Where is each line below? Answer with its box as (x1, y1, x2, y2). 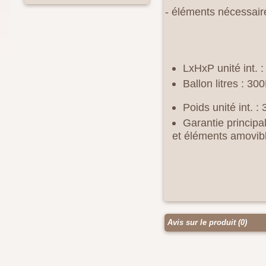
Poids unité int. (183, 101, 253, 114)
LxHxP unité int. (183, 62, 258, 75)
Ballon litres (183, 77, 238, 90)
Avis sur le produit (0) (165, 218, 247, 227)
